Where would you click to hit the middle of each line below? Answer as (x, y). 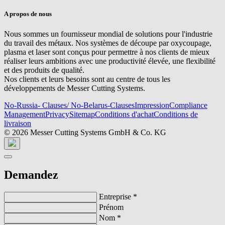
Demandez (31, 175)
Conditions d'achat (124, 114)
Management (25, 114)
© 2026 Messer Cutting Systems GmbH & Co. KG (85, 132)
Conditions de (176, 114)
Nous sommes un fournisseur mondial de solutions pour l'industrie (108, 34)
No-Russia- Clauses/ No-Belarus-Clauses (69, 105)
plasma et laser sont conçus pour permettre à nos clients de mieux (107, 52)
